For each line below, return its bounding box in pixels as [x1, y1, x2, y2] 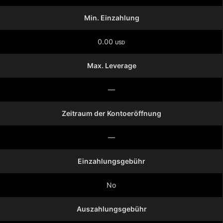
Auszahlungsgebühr [76, 205, 147, 213]
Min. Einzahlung [84, 13, 139, 22]
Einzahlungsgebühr [78, 157, 145, 165]
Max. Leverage [87, 61, 136, 70]
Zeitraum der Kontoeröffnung [62, 109, 161, 117]
